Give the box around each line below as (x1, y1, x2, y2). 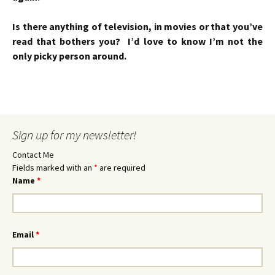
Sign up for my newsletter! (12, 127, 136, 142)
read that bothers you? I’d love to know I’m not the (12, 35, 263, 47)
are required (98, 162, 145, 173)
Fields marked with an (12, 162, 94, 173)
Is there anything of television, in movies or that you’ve (12, 20, 263, 33)
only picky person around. (12, 50, 126, 62)
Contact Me (12, 149, 54, 160)
